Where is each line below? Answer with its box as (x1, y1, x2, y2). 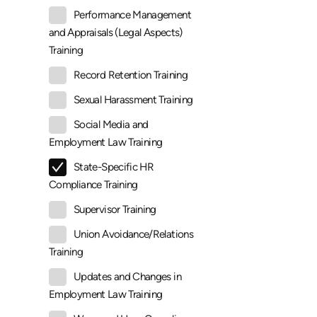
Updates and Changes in (74, 270, 181, 284)
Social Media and (74, 118, 149, 132)
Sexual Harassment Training (74, 93, 193, 107)
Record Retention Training (74, 69, 188, 82)
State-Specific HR (74, 161, 154, 174)
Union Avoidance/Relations (74, 228, 193, 241)
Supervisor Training (74, 203, 156, 217)
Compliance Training (49, 178, 138, 192)
